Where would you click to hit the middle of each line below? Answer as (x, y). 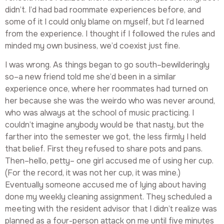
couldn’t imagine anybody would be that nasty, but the (104, 125)
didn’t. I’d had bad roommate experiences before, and (103, 9)
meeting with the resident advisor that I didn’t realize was (111, 209)
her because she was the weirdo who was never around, (110, 101)
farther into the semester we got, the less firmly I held (105, 137)
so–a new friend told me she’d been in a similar (90, 77)
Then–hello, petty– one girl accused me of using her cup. (109, 161)
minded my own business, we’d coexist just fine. (92, 45)
